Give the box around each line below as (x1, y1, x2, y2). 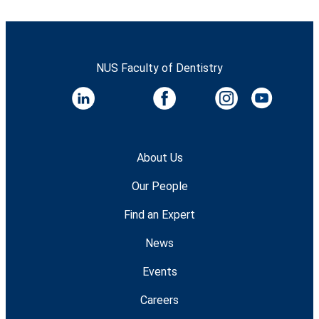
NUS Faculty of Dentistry (96, 61, 223, 75)
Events (142, 264, 177, 278)
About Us (136, 150, 183, 164)
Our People (131, 179, 188, 193)
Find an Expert (124, 207, 195, 221)
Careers (140, 293, 179, 307)
